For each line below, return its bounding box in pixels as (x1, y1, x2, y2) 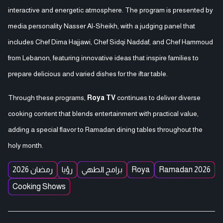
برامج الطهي (82, 165, 122, 174)
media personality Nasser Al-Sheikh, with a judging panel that (8, 21, 195, 30)
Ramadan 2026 (159, 165, 211, 174)
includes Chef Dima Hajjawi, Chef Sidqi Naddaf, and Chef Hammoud (8, 37, 213, 46)
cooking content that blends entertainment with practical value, (8, 109, 199, 117)
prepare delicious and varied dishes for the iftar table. (8, 69, 168, 78)
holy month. (8, 141, 43, 149)
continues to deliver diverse (115, 93, 201, 102)
